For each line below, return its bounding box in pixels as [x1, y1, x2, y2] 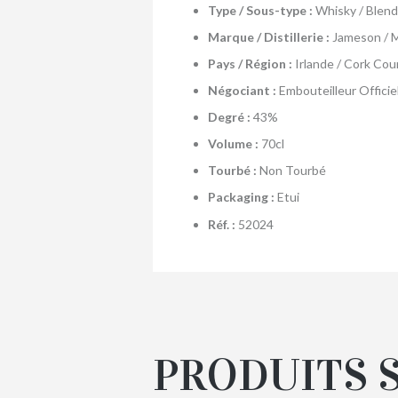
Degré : [207, 109, 253, 125]
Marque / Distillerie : [207, 28, 332, 44]
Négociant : [207, 83, 279, 99]
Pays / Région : [207, 56, 295, 71]
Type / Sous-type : [207, 2, 315, 18]
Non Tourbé [259, 163, 326, 179]
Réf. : [207, 216, 238, 232]
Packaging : [207, 189, 277, 205]
